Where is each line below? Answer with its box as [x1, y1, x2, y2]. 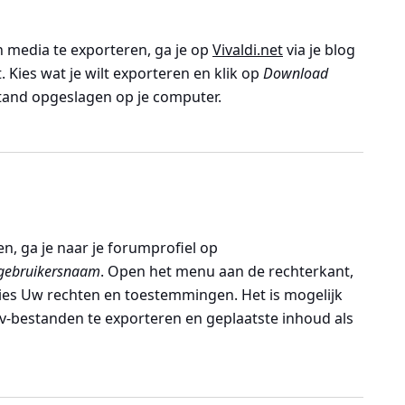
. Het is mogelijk [234, 285, 343, 305]
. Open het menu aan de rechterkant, [100, 261, 353, 281]
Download [263, 63, 328, 83]
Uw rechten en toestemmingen [21, 285, 234, 305]
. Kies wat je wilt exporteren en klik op [2, 63, 263, 83]
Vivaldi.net [212, 40, 283, 60]
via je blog [283, 40, 355, 60]
